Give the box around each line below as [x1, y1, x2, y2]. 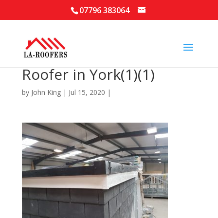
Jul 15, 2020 [68, 88, 105, 97]
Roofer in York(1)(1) [21, 64, 155, 84]
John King [31, 88, 61, 97]
